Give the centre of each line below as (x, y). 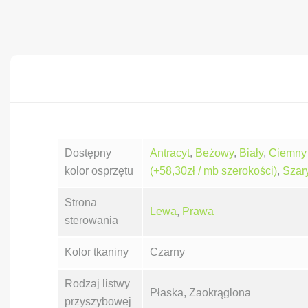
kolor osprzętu (99, 171)
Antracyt (170, 153)
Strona (81, 202)
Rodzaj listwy (97, 284)
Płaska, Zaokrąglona (200, 293)
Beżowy (214, 153)
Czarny (167, 252)
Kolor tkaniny (97, 252)
